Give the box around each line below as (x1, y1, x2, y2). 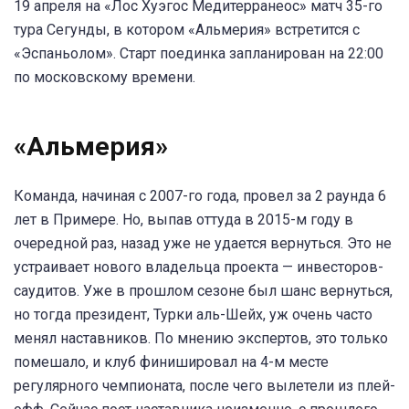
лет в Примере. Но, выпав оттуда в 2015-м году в (14, 210, 353, 228)
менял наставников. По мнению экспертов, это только (14, 329, 388, 347)
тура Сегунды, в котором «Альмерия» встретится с (14, 21, 360, 39)
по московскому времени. (14, 68, 195, 87)
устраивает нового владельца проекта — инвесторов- (14, 257, 383, 276)
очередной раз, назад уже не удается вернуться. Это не (14, 234, 392, 252)
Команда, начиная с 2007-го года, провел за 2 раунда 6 (14, 186, 386, 204)
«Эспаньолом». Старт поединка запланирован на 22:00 (14, 45, 383, 63)
